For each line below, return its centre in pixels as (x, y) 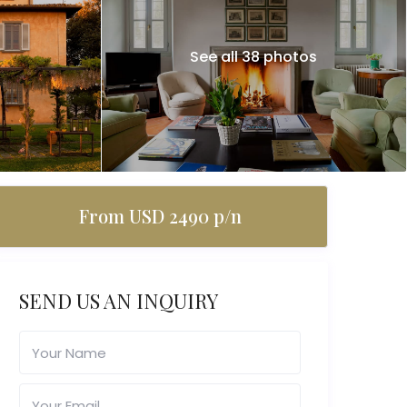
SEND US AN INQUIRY (119, 301)
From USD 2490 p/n (160, 216)
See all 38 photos (254, 56)
